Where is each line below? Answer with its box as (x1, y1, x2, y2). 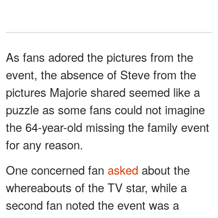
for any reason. (6, 135, 83, 153)
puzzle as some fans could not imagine (6, 100, 205, 118)
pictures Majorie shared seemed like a (6, 83, 200, 100)
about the (138, 161, 190, 178)
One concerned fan (6, 161, 108, 178)
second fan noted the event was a (6, 196, 179, 213)
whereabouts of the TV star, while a (6, 178, 187, 196)
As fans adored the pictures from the (6, 48, 193, 65)
